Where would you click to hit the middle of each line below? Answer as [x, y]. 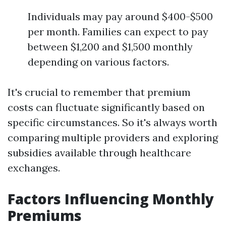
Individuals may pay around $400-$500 [120, 16]
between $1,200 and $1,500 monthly [110, 47]
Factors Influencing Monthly [111, 199]
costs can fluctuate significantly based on [106, 107]
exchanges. [34, 168]
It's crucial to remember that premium [99, 92]
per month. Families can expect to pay [118, 32]
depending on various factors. [98, 62]
